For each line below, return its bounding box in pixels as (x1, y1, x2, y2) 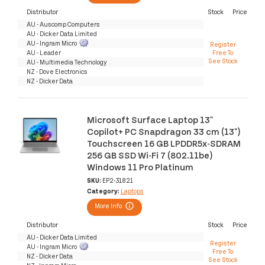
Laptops (120, 186, 144, 195)
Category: (86, 186, 121, 195)
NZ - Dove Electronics (27, 67, 88, 76)
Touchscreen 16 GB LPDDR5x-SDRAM (86, 137, 241, 148)
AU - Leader (27, 49, 61, 57)
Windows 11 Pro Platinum (86, 160, 193, 172)
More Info (94, 202, 122, 210)
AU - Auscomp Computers (27, 20, 100, 28)
